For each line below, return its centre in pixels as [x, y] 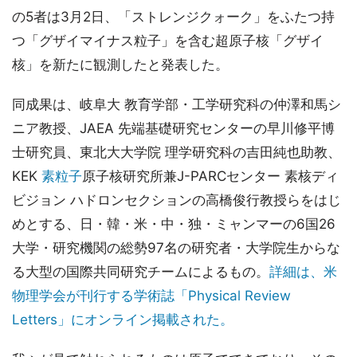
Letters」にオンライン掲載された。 [123, 320]
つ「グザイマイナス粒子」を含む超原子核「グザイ [168, 41]
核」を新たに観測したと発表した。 [120, 65]
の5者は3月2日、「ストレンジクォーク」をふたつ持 [173, 17]
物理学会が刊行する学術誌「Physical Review [151, 296]
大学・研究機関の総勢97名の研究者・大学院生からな [176, 248]
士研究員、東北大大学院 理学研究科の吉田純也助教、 [177, 153]
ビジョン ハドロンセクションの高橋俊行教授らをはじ [177, 200]
